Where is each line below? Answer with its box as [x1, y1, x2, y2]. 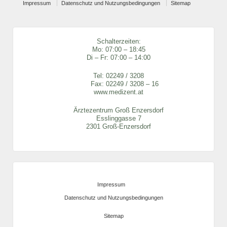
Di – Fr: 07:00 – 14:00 [87, 53, 150, 61]
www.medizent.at [94, 88, 143, 96]
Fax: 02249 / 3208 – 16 [79, 80, 159, 88]
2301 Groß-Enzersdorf [86, 122, 151, 130]
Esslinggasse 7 [96, 114, 141, 122]
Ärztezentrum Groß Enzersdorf [73, 106, 164, 114]
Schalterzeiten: [96, 37, 141, 45]
